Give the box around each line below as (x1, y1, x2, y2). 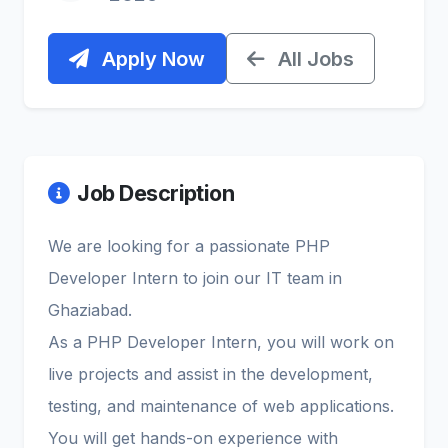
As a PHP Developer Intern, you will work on (48, 332, 394, 353)
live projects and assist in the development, (48, 364, 373, 385)
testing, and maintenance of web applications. (48, 396, 394, 417)
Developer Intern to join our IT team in (48, 268, 342, 289)
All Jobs (273, 46, 354, 71)
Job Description (77, 180, 235, 207)
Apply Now (97, 46, 205, 71)
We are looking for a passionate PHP (48, 236, 330, 257)
